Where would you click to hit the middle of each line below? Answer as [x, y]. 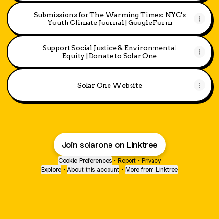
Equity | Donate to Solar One [123, 56]
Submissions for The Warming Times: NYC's [109, 15]
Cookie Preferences [85, 161]
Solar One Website [109, 85]
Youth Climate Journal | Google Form [109, 22]
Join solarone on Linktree [109, 145]
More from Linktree [152, 169]
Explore [51, 169]
